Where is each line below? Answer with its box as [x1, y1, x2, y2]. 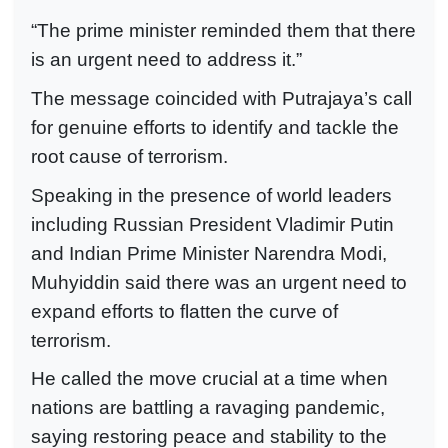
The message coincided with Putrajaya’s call [31, 87, 412, 109]
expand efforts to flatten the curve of [31, 300, 338, 322]
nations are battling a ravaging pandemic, [31, 397, 385, 419]
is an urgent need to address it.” [31, 49, 302, 71]
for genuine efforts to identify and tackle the [31, 116, 399, 138]
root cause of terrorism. [31, 145, 228, 167]
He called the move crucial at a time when [31, 368, 388, 390]
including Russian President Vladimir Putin [31, 213, 394, 235]
